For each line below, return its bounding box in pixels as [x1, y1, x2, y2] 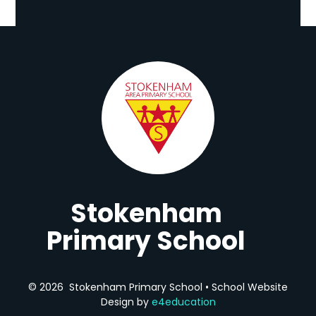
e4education [151, 294, 216, 309]
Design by [100, 294, 152, 309]
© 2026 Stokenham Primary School [28, 279, 205, 294]
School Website [209, 279, 288, 294]
